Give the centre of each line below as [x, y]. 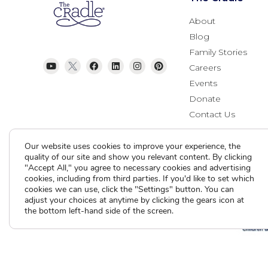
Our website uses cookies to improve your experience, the [133, 146]
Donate [205, 99]
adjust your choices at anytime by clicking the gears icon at [134, 200]
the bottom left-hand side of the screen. [99, 211]
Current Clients [96, 211]
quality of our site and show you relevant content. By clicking [138, 157]
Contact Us [212, 115]
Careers [205, 68]
